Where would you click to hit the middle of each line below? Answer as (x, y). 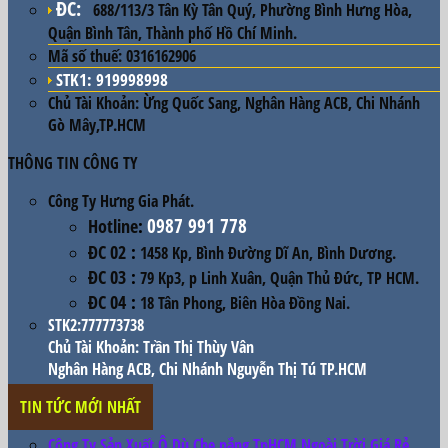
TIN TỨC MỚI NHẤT (80, 406)
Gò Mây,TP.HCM (97, 124)
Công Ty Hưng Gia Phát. (121, 200)
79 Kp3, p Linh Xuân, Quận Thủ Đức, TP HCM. (277, 277)
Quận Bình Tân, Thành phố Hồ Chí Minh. (172, 32)
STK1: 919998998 (112, 79)
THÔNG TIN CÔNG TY (73, 162)
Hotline (113, 225)
